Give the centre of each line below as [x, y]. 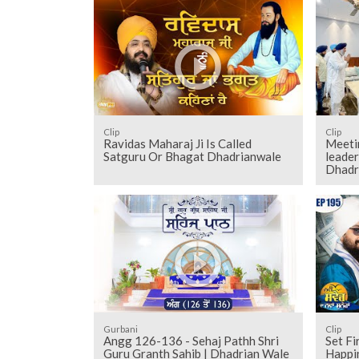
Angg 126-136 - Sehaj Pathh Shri [191, 340]
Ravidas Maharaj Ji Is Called [177, 143]
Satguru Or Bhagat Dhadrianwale [192, 156]
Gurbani [120, 329]
